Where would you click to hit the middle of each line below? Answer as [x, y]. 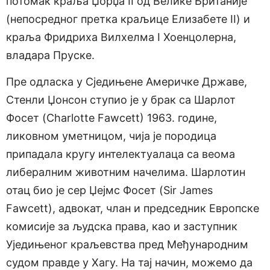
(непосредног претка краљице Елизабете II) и [128, 19]
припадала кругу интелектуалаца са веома [121, 154]
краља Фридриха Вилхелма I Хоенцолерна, [121, 37]
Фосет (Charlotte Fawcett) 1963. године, [111, 118]
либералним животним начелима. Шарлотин [126, 172]
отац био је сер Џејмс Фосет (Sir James [109, 190]
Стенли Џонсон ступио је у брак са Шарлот [121, 100]
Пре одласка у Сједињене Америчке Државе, [127, 82]
